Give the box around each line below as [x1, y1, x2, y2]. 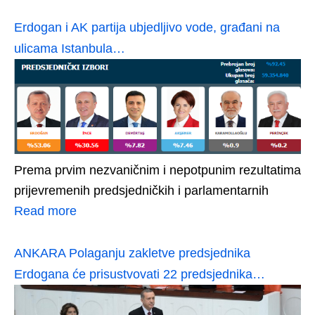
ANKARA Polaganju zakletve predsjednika [14, 245, 250, 260]
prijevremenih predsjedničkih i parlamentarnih [14, 183, 269, 198]
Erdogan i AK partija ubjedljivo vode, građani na [14, 20, 280, 34]
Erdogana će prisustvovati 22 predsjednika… [14, 266, 265, 281]
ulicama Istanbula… [14, 41, 125, 56]
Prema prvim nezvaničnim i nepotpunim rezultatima [14, 162, 301, 177]
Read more [14, 203, 77, 218]
